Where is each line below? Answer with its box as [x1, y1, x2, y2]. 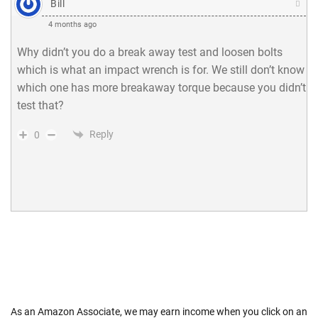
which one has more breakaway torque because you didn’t [17, 80, 306, 94]
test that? [17, 98, 64, 112]
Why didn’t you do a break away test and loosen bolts [17, 45, 283, 59]
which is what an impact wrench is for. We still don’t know [17, 62, 305, 77]
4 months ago [48, 19, 97, 29]
